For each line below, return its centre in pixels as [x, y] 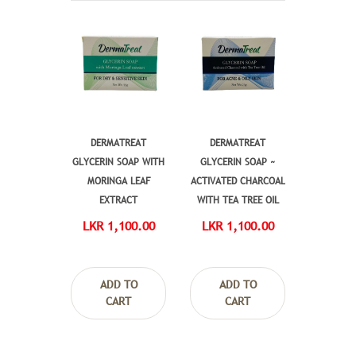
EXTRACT [118, 200]
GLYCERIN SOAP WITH [118, 162]
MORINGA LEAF [118, 181]
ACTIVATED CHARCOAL [238, 181]
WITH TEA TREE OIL [238, 200]
